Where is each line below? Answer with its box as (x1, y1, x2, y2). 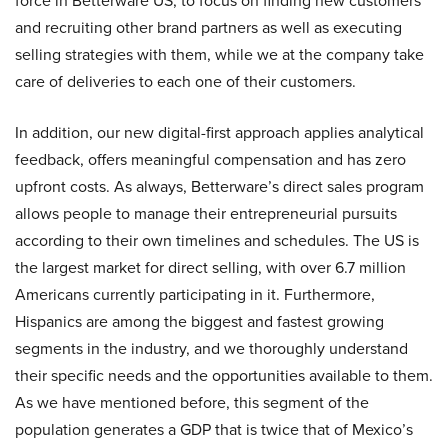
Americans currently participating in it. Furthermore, (15, 283, 375, 307)
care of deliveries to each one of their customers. (15, 70, 356, 94)
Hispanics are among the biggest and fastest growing (15, 310, 384, 334)
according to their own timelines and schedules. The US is (15, 229, 419, 253)
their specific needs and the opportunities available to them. (15, 364, 433, 388)
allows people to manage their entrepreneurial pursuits (15, 202, 397, 226)
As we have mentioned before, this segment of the (15, 391, 369, 415)
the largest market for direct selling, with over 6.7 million (15, 256, 406, 280)
